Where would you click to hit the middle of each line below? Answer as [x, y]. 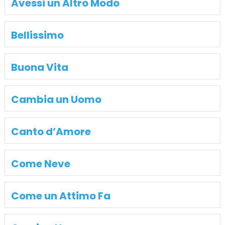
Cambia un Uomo [56, 99]
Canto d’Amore [51, 131]
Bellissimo [37, 35]
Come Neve [40, 163]
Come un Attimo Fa [61, 196]
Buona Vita [39, 67]
